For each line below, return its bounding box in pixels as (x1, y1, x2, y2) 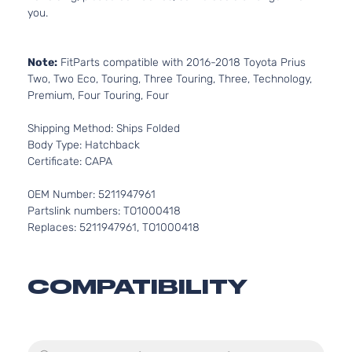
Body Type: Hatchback (27, 138, 140, 152)
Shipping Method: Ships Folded (27, 122, 180, 135)
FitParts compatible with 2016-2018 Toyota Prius (57, 56, 306, 69)
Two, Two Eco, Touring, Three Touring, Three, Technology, (27, 72, 312, 86)
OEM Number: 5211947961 (27, 188, 156, 201)
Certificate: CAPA (27, 155, 112, 168)
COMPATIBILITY (27, 275, 247, 299)
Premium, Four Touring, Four (27, 89, 169, 102)
